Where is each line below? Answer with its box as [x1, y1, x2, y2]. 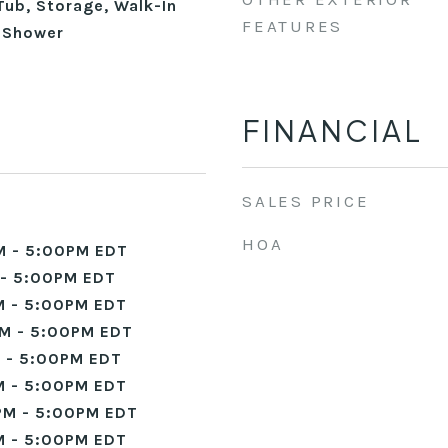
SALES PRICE [242, 191, 370, 211]
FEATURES [242, 16, 343, 36]
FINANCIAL [242, 112, 423, 148]
